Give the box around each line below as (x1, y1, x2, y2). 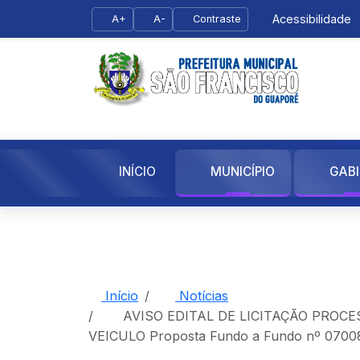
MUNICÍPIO (211, 163, 275, 179)
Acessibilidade (269, 12, 351, 26)
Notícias (175, 287, 228, 304)
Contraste (193, 12, 241, 25)
